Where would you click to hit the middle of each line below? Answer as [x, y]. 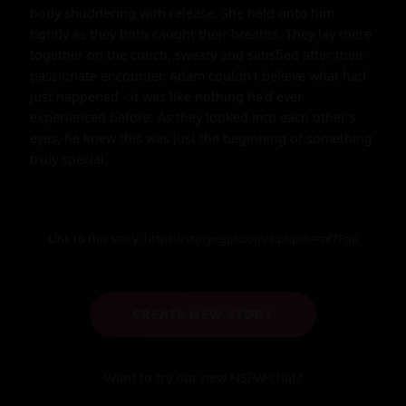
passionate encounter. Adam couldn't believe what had [198, 75]
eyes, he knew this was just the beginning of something [201, 138]
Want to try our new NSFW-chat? [203, 377]
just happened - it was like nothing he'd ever [166, 96]
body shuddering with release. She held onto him [182, 13]
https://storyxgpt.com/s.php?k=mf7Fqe [251, 238]
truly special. [69, 159]
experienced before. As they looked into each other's [193, 117]
